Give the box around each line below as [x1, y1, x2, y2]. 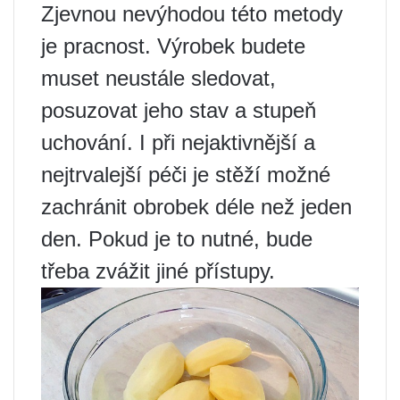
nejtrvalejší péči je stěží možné [41, 162, 330, 187]
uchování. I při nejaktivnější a [41, 129, 315, 154]
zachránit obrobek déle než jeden [41, 194, 352, 219]
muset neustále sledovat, [41, 65, 276, 90]
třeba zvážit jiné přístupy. [41, 258, 275, 283]
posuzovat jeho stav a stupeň [41, 97, 316, 122]
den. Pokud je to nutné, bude [41, 226, 312, 251]
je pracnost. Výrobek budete [41, 33, 305, 58]
